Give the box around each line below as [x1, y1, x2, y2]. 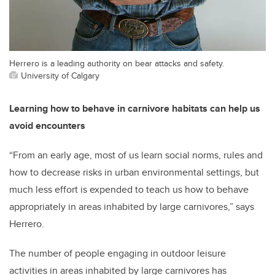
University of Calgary [21, 68, 99, 82]
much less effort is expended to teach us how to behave [9, 182, 249, 196]
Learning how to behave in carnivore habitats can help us [9, 101, 260, 115]
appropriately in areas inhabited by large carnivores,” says [9, 199, 254, 214]
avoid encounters [9, 118, 85, 133]
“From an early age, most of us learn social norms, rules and [9, 147, 263, 162]
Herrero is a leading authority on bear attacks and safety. [9, 56, 224, 69]
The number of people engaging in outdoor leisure [9, 246, 226, 260]
